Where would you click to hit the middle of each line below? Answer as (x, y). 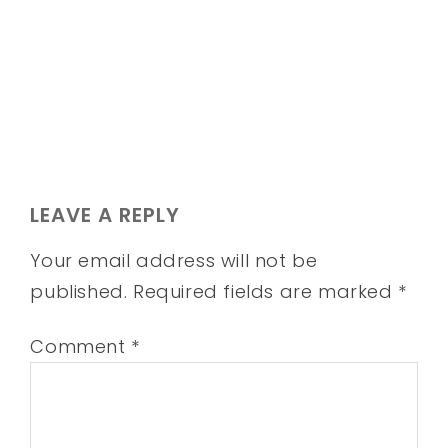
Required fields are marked (266, 292)
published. (79, 292)
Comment (81, 347)
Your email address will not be (174, 261)
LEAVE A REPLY (105, 215)
